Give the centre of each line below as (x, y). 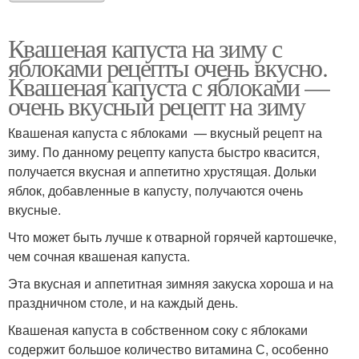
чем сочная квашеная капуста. (99, 256)
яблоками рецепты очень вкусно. (167, 67)
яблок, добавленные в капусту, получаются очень (155, 191)
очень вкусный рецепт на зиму (157, 106)
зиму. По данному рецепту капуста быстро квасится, (164, 152)
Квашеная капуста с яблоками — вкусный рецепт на (165, 133)
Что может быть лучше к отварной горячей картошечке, (172, 237)
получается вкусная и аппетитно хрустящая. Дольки (162, 171)
